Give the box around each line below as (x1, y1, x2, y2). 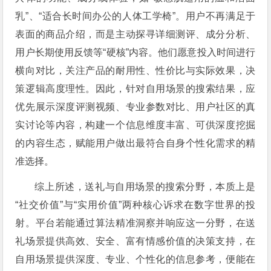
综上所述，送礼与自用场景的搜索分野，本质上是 (34, 181, 256, 192)
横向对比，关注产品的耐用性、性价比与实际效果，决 (15, 65, 256, 76)
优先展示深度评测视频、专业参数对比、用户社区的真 (15, 102, 256, 113)
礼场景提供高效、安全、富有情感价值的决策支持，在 (15, 236, 256, 247)
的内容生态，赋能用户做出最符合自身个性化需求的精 (15, 138, 256, 149)
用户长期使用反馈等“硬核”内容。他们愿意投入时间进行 (15, 47, 256, 58)
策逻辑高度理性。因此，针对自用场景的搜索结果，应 (15, 83, 256, 94)
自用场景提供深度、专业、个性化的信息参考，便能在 (15, 254, 256, 265)
